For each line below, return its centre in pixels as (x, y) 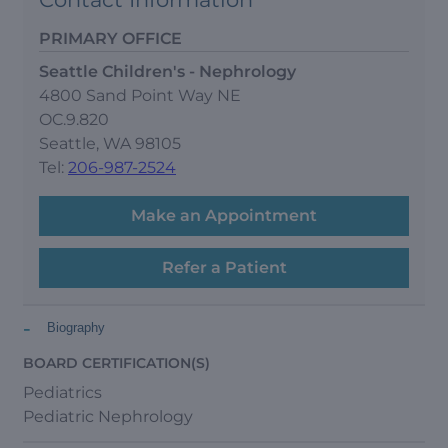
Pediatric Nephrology (108, 416)
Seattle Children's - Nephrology (167, 71)
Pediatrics (62, 392)
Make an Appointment (224, 215)
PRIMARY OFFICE (110, 38)
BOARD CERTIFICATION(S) (116, 362)
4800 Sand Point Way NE (140, 95)
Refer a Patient (224, 267)
